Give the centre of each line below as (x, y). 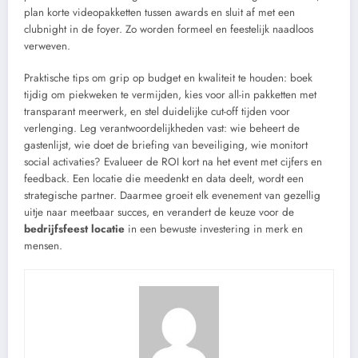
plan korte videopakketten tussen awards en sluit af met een (159, 12)
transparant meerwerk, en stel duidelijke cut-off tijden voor (157, 111)
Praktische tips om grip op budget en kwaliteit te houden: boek (168, 78)
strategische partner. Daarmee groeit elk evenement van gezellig (172, 195)
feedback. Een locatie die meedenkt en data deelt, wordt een (164, 178)
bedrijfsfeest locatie (74, 229)
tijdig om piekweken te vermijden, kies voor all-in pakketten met (170, 94)
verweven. (47, 46)
